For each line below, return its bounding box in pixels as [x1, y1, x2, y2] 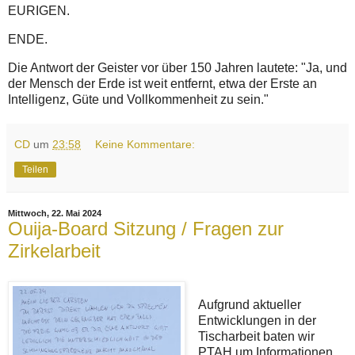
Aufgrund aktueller [197, 297, 301, 311]
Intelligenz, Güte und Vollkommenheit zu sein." [8, 92, 269, 106]
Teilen [22, 163, 48, 175]
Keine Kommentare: [95, 137, 196, 151]
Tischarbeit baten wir [197, 329, 315, 343]
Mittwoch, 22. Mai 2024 [8, 208, 101, 218]
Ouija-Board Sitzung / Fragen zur [8, 217, 284, 239]
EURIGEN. [8, 4, 73, 18]
